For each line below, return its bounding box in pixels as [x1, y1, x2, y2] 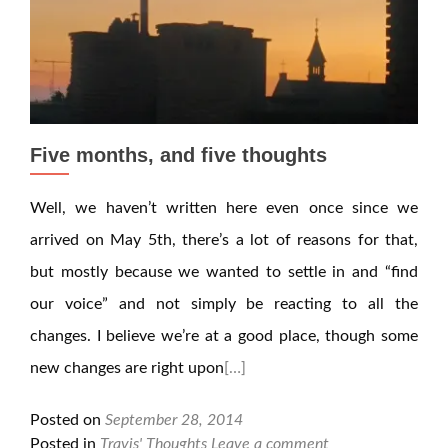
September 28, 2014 [105, 412, 243, 428]
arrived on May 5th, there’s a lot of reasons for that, [30, 232, 418, 248]
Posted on [30, 412, 105, 428]
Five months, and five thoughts [30, 144, 327, 166]
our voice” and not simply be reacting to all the [30, 296, 418, 312]
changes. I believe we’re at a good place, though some [30, 328, 418, 344]
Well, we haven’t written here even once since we [30, 200, 418, 216]
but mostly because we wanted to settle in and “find [30, 264, 418, 280]
